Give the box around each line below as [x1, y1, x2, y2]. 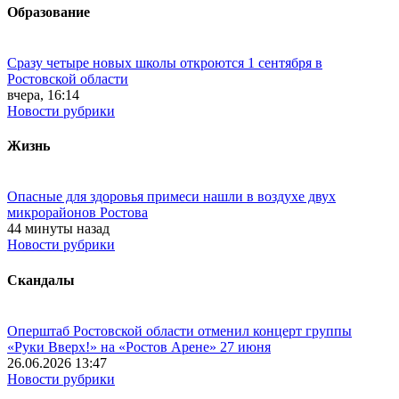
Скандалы [7, 272, 75, 288]
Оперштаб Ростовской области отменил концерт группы [7, 322, 352, 338]
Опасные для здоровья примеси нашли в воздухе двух [7, 189, 336, 205]
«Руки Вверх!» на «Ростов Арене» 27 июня [7, 338, 271, 354]
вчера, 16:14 [7, 86, 79, 102]
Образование [7, 4, 90, 20]
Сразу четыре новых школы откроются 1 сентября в [7, 54, 322, 70]
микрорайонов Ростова [7, 205, 148, 221]
